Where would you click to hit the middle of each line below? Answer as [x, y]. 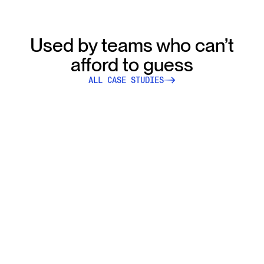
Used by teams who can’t [132, 45]
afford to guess [132, 65]
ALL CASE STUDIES [126, 80]
